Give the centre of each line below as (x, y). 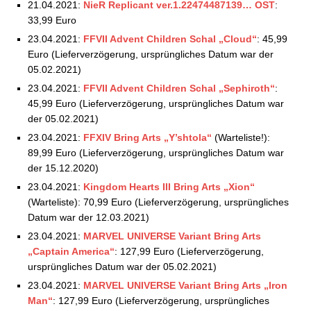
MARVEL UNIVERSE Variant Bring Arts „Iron (185, 285)
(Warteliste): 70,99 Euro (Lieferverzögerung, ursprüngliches (158, 202)
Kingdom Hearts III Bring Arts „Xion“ (169, 186)
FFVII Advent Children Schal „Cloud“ (170, 39)
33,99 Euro (52, 20)
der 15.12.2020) (63, 168)
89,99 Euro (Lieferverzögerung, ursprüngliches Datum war (156, 152)
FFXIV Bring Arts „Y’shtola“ (148, 137)
